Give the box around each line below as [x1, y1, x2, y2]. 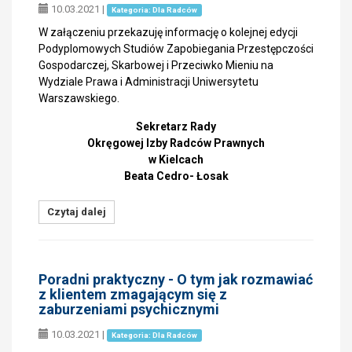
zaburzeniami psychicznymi [38, 301, 219, 317]
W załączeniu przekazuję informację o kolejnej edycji [38, 26, 298, 38]
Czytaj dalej [47, 206, 106, 218]
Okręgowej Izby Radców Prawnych [87, 137, 265, 149]
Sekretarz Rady [136, 120, 216, 133]
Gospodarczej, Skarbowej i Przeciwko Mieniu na [38, 59, 273, 71]
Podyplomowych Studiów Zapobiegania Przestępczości [38, 42, 313, 55]
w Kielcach [148, 153, 203, 166]
